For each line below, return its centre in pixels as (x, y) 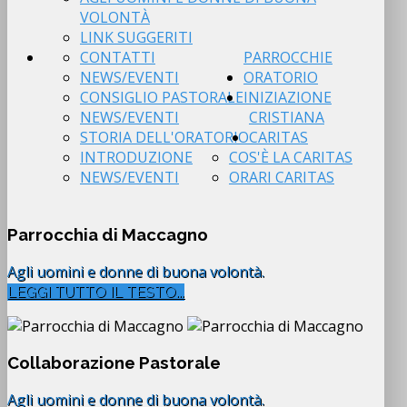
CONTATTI (118, 58)
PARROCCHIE (288, 58)
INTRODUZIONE (136, 158)
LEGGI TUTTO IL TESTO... (96, 292)
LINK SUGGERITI (136, 38)
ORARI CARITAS (282, 178)
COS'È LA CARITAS (291, 158)
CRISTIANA (287, 118)
